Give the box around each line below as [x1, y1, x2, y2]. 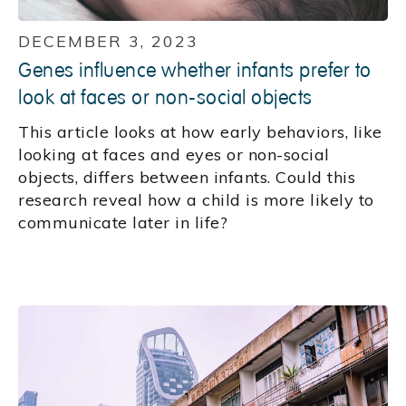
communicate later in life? [18, 212, 227, 234]
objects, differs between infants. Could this [18, 167, 355, 188]
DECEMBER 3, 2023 [18, 31, 198, 53]
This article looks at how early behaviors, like [18, 121, 382, 143]
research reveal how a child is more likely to [18, 189, 374, 211]
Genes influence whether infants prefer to [18, 58, 372, 84]
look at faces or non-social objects [18, 85, 313, 111]
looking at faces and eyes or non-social [18, 144, 330, 166]
